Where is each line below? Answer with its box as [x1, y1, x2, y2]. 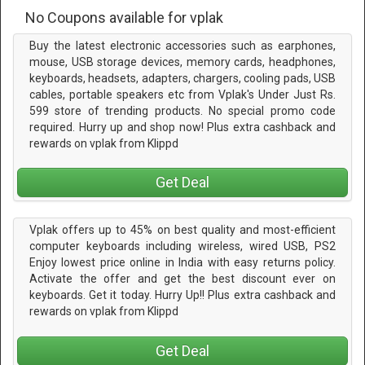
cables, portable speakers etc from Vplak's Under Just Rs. [29, 88, 336, 102]
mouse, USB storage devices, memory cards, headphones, [29, 55, 336, 69]
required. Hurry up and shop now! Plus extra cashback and [29, 121, 336, 134]
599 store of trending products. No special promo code [29, 104, 336, 118]
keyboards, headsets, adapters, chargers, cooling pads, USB [29, 72, 336, 86]
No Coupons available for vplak [25, 9, 223, 27]
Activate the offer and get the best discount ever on [29, 272, 336, 286]
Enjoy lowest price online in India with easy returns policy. [29, 256, 336, 270]
